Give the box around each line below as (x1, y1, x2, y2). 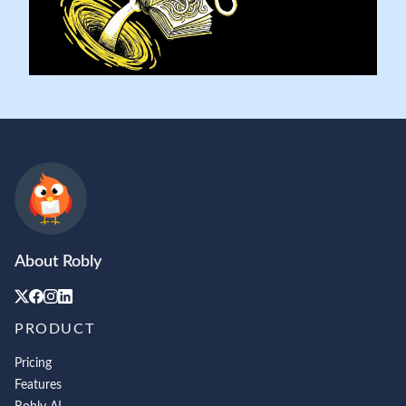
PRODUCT (14, 321, 95, 336)
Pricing (14, 356, 52, 370)
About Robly (14, 253, 101, 270)
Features (14, 378, 62, 391)
